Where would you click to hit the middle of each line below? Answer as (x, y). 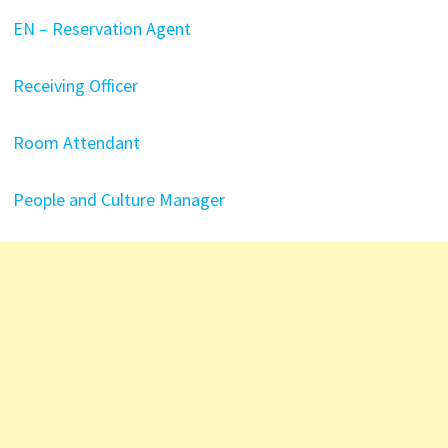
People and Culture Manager (118, 199)
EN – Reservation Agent (101, 28)
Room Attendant (76, 142)
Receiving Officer (75, 85)
